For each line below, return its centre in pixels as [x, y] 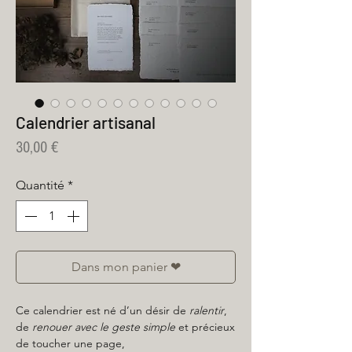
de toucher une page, [70, 343]
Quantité [40, 185]
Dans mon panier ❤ [126, 267]
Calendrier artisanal [86, 122]
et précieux [205, 327]
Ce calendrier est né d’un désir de [103, 310]
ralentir [207, 310]
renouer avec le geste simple [104, 327]
